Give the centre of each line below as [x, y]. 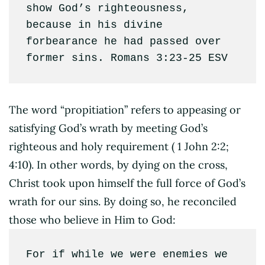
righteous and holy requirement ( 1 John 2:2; [119, 146]
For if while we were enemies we [127, 254]
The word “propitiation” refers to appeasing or [125, 110]
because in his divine [94, 25]
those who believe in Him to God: [92, 220]
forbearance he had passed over [123, 42]
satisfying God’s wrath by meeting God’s [108, 128]
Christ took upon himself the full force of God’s [127, 183]
